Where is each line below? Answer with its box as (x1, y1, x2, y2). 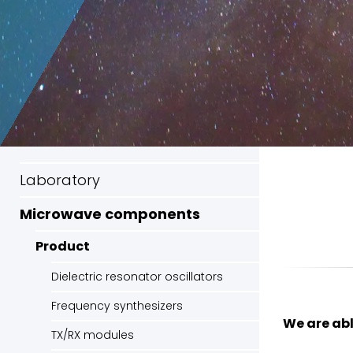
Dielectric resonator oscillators (51, 269, 223, 285)
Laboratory (20, 170, 100, 191)
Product (35, 237, 90, 256)
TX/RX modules (51, 327, 134, 344)
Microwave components (20, 204, 200, 225)
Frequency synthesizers (51, 298, 183, 314)
